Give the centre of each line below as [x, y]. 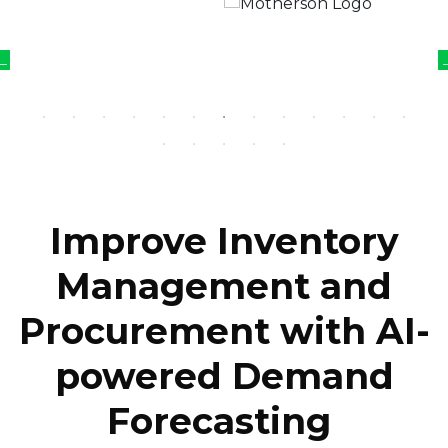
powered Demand [224, 375]
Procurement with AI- [224, 330]
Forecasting [224, 420]
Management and [224, 285]
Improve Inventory [224, 240]
